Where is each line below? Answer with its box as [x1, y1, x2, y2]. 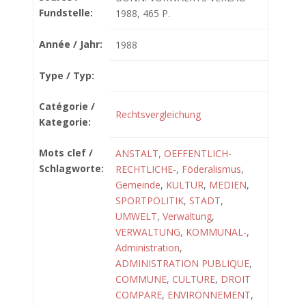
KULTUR [166, 178, 204, 191]
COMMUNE [115, 273, 167, 286]
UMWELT [115, 210, 157, 223]
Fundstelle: [39, 6, 93, 19]
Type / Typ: [39, 69, 94, 82]
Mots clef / [39, 146, 93, 159]
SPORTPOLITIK [115, 194, 184, 207]
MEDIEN [209, 178, 247, 191]
